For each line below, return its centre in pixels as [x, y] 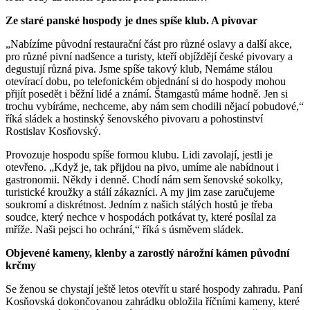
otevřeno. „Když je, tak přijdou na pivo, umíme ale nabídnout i [142, 167]
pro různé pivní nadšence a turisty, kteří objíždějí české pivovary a [149, 56]
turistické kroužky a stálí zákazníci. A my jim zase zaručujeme [140, 192]
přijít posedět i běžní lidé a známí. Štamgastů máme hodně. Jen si [147, 93]
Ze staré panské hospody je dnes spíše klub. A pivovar [131, 20]
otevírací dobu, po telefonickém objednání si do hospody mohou [146, 81]
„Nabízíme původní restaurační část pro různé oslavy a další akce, [149, 44]
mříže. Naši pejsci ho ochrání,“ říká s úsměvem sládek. [125, 229]
